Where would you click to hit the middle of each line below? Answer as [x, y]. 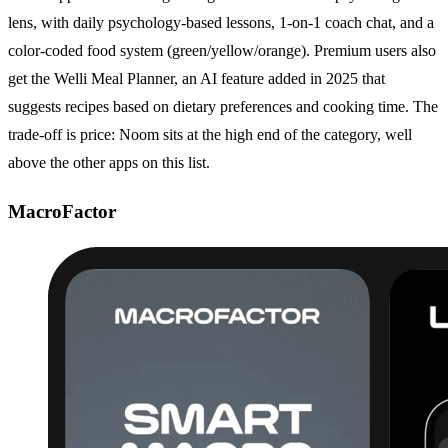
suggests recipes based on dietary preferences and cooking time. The [223, 107]
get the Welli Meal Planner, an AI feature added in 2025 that [196, 79]
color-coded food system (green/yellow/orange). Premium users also [222, 51]
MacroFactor [64, 211]
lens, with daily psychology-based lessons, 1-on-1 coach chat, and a [221, 23]
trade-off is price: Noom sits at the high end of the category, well [210, 135]
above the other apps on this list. [109, 163]
